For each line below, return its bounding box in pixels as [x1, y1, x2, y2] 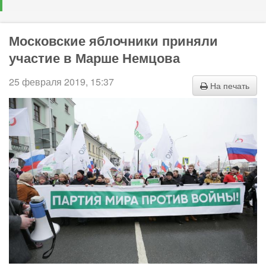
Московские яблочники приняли [9, 31, 218, 50]
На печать [208, 80, 249, 92]
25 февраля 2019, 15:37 [9, 75, 114, 89]
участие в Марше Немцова [9, 48, 180, 68]
